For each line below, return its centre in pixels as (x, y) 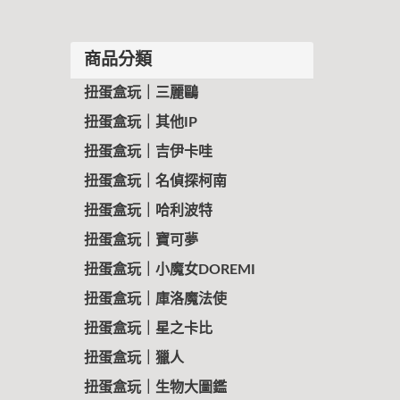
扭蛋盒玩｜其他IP (140, 122)
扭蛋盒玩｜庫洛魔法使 (155, 299)
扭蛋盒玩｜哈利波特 (148, 211)
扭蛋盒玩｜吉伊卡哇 (148, 152)
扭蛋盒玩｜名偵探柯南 (155, 181)
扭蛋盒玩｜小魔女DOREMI (169, 270)
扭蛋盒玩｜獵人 (133, 358)
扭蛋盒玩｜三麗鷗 (141, 93)
